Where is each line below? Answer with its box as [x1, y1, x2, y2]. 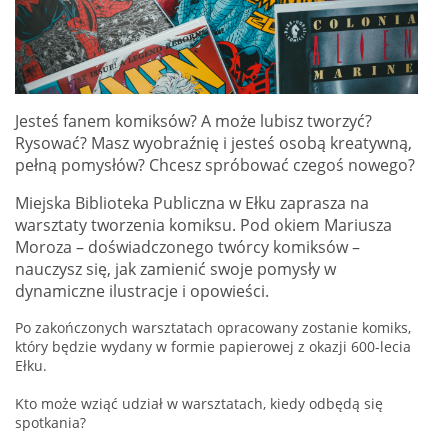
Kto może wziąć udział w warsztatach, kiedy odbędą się [15, 394, 383, 414]
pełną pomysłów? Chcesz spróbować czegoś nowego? [15, 154, 415, 177]
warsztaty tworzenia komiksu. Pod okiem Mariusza [15, 214, 392, 237]
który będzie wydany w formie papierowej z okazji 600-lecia [15, 337, 411, 357]
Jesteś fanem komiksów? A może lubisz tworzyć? [15, 110, 372, 133]
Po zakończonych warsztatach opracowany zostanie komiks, [15, 318, 411, 338]
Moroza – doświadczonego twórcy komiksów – [15, 236, 360, 259]
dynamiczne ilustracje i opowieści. [15, 280, 269, 303]
